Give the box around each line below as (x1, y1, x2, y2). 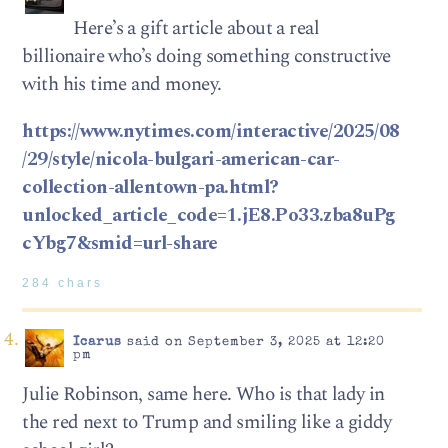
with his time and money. (22, 69, 222, 99)
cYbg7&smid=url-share (22, 228, 218, 258)
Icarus (72, 335, 122, 349)
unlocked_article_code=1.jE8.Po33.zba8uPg (22, 200, 396, 230)
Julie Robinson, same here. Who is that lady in (22, 379, 385, 409)
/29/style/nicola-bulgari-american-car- (22, 144, 340, 174)
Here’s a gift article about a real (72, 13, 319, 43)
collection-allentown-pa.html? (22, 172, 279, 202)
